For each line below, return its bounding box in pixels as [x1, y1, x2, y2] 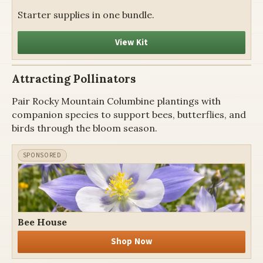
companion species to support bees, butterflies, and [12, 108, 246, 120]
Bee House [17, 215, 67, 228]
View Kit [114, 36, 149, 49]
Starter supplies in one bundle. [17, 9, 154, 21]
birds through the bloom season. [12, 122, 157, 134]
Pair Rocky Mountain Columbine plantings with [12, 95, 221, 107]
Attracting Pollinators [12, 71, 136, 86]
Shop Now [110, 235, 153, 248]
